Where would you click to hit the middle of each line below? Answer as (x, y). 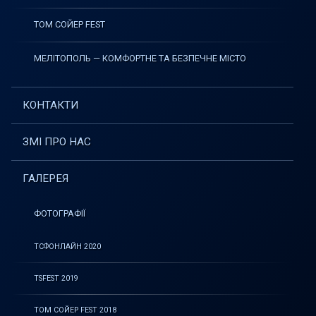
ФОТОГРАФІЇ (60, 213)
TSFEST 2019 (56, 278)
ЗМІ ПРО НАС (57, 142)
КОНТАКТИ (50, 105)
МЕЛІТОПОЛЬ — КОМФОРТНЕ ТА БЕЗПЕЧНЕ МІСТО (140, 58)
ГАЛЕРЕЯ (45, 178)
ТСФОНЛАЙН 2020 (67, 247)
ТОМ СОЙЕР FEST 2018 (75, 310)
